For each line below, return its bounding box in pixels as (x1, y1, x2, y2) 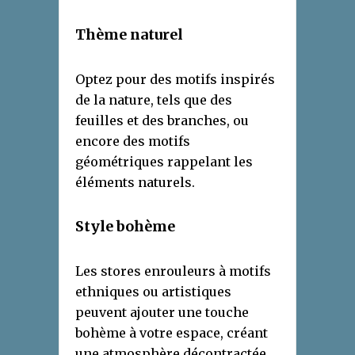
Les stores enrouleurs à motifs (75, 262, 271, 279)
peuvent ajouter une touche (75, 303, 249, 320)
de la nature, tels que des (75, 91, 232, 108)
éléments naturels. (75, 174, 195, 190)
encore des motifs (75, 132, 190, 149)
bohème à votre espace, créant (75, 324, 268, 341)
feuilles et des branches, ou (75, 112, 249, 128)
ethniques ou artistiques (75, 283, 231, 300)
